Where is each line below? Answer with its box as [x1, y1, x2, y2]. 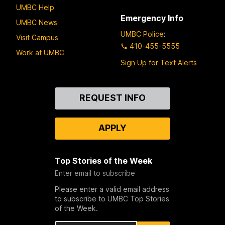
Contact [16, 87, 49, 98]
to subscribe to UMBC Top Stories [54, 194, 169, 203]
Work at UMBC [16, 48, 64, 57]
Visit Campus [16, 33, 58, 42]
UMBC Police [121, 30, 164, 39]
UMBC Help [16, 3, 54, 12]
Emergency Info [121, 13, 183, 23]
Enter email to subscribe [54, 169, 135, 178]
